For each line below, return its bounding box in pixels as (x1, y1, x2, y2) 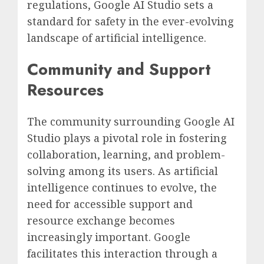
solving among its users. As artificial (27, 164, 218, 179)
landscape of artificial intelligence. (27, 30, 206, 45)
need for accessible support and (27, 197, 193, 212)
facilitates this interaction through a (27, 246, 217, 261)
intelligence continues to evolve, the (27, 180, 217, 195)
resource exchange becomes (27, 213, 175, 228)
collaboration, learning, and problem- (27, 147, 225, 162)
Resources (27, 78, 104, 101)
